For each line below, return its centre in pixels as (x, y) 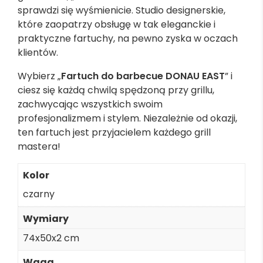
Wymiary (46, 219)
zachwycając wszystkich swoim (90, 104)
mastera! (39, 147)
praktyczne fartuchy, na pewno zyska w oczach (128, 39)
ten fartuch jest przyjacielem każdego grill (114, 133)
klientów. (38, 53)
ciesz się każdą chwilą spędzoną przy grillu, (116, 90)
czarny (39, 194)
